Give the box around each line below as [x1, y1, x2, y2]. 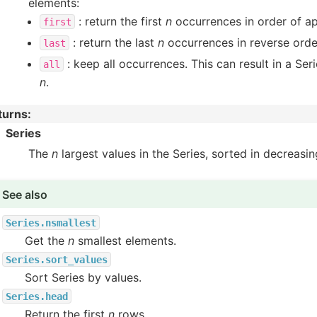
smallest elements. [74, 233, 177, 248]
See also [2, 187, 48, 202]
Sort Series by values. [25, 270, 142, 284]
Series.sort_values [6, 253, 108, 265]
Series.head [6, 290, 69, 302]
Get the [25, 233, 69, 248]
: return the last [69, 35, 158, 50]
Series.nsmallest [6, 217, 97, 229]
